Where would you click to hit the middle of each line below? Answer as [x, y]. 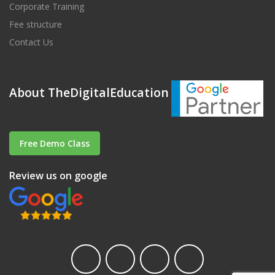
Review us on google [58, 175]
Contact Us [31, 42]
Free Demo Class [55, 143]
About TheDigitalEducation [89, 93]
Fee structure [36, 24]
